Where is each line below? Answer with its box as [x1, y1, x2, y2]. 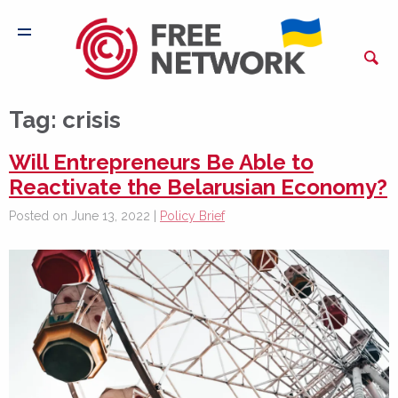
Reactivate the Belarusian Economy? [9, 174, 387, 200]
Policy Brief [160, 209, 225, 223]
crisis [62, 107, 121, 133]
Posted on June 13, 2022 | [9, 209, 160, 223]
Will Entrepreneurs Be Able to [9, 149, 314, 175]
